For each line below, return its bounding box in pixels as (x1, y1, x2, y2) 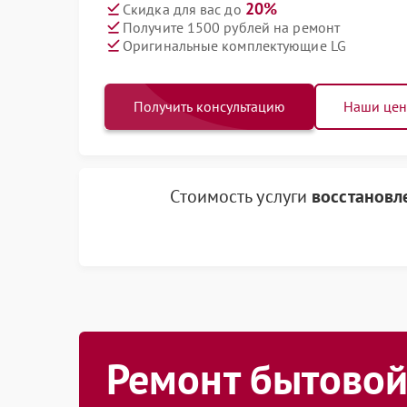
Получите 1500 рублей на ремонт (123, 17, 340, 36)
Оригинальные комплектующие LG (123, 35, 346, 55)
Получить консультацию (134, 97, 285, 115)
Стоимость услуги (170, 184, 313, 208)
